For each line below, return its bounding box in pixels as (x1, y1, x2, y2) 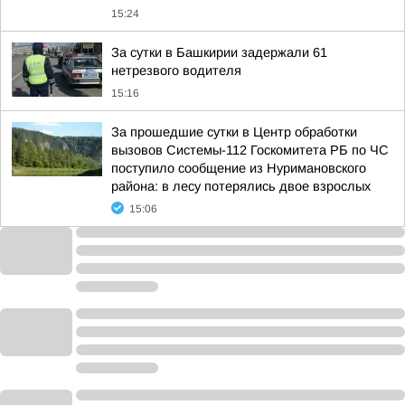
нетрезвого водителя (111, 63, 241, 78)
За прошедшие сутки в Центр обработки (111, 125, 357, 139)
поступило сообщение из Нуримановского (111, 161, 366, 175)
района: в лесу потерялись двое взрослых (111, 179, 371, 193)
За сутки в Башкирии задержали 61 (111, 45, 327, 60)
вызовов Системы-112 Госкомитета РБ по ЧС (111, 143, 389, 157)
